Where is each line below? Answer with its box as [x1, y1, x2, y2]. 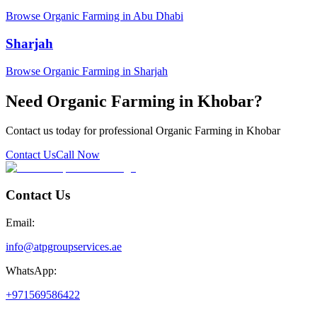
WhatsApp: [6, 264, 57, 277]
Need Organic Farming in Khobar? [6, 91, 263, 110]
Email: [6, 216, 35, 229]
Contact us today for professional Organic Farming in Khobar [6, 125, 280, 137]
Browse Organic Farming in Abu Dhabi [6, 10, 183, 23]
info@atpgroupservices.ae [6, 240, 122, 253]
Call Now [56, 149, 100, 161]
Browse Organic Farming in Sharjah [6, 64, 168, 77]
